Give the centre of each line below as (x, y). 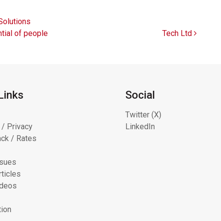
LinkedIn (140, 126)
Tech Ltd (178, 33)
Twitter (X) (143, 114)
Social (140, 95)
